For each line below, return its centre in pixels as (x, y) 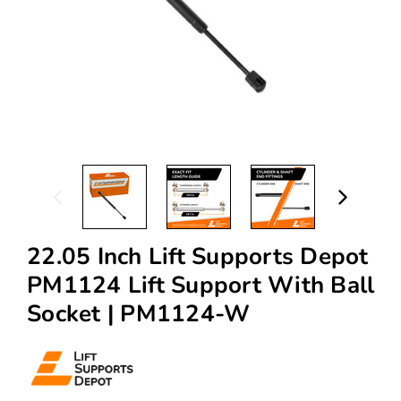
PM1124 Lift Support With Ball (201, 285)
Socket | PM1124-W (139, 313)
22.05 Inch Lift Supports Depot (198, 256)
